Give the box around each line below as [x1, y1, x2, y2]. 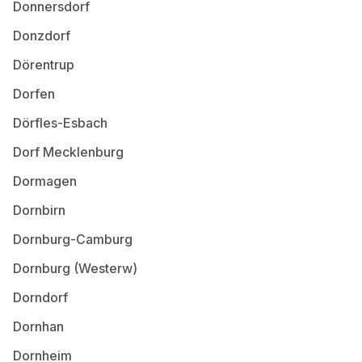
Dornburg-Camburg [13, 230, 133, 247]
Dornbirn [13, 201, 65, 218]
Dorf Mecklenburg [13, 143, 124, 160]
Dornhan [13, 318, 64, 335]
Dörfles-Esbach [13, 114, 107, 131]
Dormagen [13, 172, 77, 189]
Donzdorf [13, 27, 70, 44]
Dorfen [13, 85, 55, 102]
